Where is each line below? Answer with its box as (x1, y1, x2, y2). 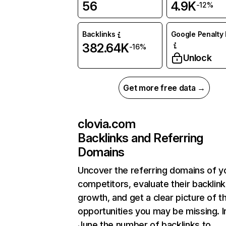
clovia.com (78, 117, 136, 132)
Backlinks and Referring (78, 131, 203, 146)
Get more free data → (123, 83, 205, 93)
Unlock (183, 52, 212, 64)
